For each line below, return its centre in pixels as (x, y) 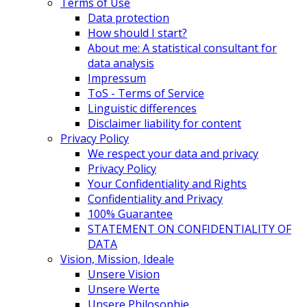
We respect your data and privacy (173, 154)
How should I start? (137, 33)
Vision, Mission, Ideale (117, 259)
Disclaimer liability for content (164, 124)
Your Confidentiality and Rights (167, 184)
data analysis (121, 63)
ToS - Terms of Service (146, 94)
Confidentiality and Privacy (155, 199)
